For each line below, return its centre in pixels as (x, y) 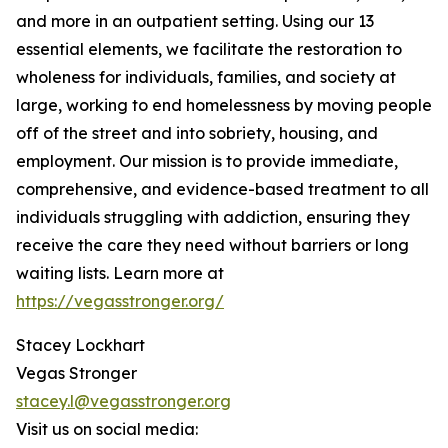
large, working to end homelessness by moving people (224, 105)
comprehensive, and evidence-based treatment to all (222, 189)
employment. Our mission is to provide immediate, (207, 161)
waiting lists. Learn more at (120, 273)
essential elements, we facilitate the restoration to (209, 49)
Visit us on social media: (107, 429)
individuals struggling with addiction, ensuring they (213, 217)
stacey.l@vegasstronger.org (123, 401)
